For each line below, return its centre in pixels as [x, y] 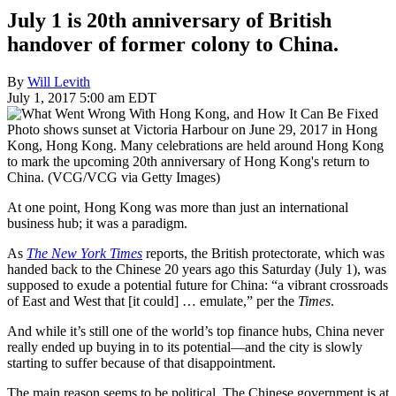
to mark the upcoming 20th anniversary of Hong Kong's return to [188, 161]
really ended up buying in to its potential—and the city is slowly [185, 346]
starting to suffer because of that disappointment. [141, 362]
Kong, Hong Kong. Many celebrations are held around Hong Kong [195, 145]
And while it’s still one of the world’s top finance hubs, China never [195, 331]
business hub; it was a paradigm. [97, 223]
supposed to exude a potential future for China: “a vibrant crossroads [198, 285]
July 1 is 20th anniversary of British [169, 20]
